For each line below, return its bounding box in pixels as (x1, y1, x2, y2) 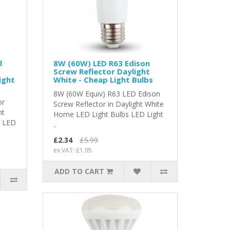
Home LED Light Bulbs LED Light (53, 109, 164, 120)
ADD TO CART (54, 166, 104, 177)
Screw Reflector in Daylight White (53, 99, 164, 109)
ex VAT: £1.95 (53, 146, 92, 155)
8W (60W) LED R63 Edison (53, 58, 150, 69)
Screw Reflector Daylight (53, 66, 150, 77)
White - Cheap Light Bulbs (53, 74, 154, 85)
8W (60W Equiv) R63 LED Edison (53, 89, 161, 99)
